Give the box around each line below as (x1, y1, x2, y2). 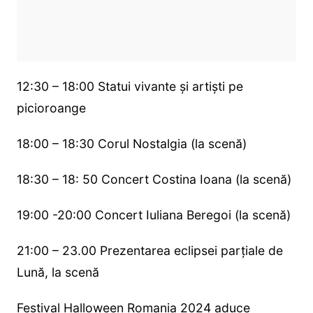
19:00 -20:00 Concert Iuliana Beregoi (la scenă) (16, 208, 291, 223)
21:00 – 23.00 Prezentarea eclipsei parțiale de (16, 243, 283, 259)
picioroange (16, 101, 86, 116)
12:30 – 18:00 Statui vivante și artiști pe (16, 79, 243, 94)
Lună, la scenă (16, 265, 99, 280)
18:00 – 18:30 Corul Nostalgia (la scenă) (16, 136, 247, 152)
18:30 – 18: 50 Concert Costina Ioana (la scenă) (16, 172, 291, 187)
